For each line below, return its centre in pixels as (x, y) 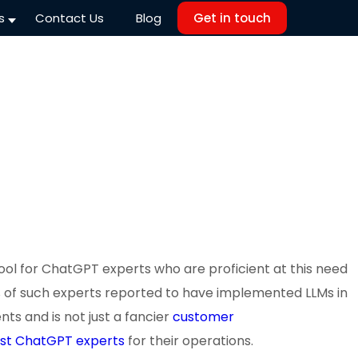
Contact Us (69, 18)
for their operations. (191, 340)
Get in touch (232, 18)
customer (203, 316)
